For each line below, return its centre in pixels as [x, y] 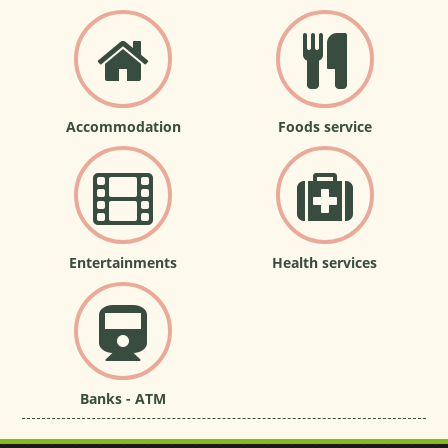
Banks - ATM [123, 399]
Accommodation [123, 127]
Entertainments [123, 263]
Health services [325, 263]
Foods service [324, 127]
